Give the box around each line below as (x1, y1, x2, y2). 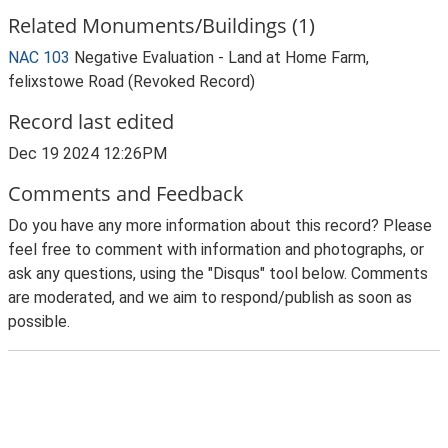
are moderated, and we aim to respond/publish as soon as (8, 288, 412, 307)
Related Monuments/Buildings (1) (8, 12, 315, 39)
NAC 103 (8, 48, 70, 67)
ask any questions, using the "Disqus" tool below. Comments (8, 264, 428, 283)
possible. (8, 312, 70, 331)
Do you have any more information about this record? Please (8, 216, 432, 235)
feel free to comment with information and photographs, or (8, 240, 424, 259)
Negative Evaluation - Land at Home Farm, (74, 48, 369, 67)
